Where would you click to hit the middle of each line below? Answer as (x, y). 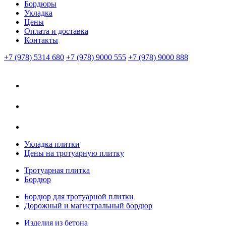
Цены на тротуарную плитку (74, 153)
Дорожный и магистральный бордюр (88, 205)
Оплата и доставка (56, 31)
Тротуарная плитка (57, 170)
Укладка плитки (52, 144)
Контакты (41, 40)
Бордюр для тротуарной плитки (79, 196)
